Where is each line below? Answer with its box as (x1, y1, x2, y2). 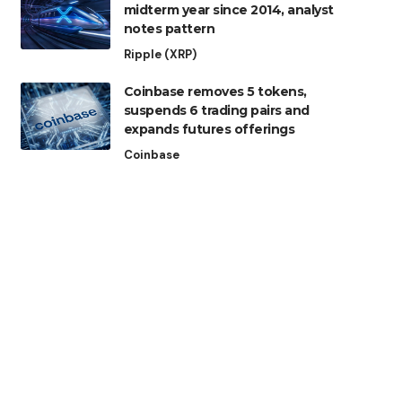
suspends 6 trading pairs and (123, 102, 310, 119)
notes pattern (123, 21, 215, 38)
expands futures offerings (123, 121, 295, 138)
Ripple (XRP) (123, 47, 197, 63)
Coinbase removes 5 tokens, (123, 83, 307, 100)
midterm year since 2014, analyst (123, 2, 334, 19)
